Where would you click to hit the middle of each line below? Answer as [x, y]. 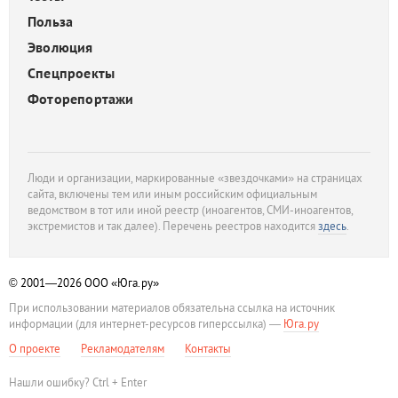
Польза [51, 21]
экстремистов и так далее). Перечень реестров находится [173, 226]
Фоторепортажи [81, 99]
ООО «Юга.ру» [122, 283]
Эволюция [60, 47]
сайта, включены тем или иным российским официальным [172, 194]
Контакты [208, 349]
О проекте [35, 349]
